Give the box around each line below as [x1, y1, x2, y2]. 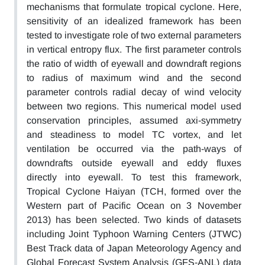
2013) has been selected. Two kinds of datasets [27, 215, 241, 225]
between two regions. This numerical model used [27, 101, 241, 111]
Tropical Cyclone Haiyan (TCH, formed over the [27, 186, 241, 196]
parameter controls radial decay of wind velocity [27, 87, 241, 97]
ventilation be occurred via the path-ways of [27, 144, 241, 154]
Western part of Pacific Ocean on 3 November [27, 201, 241, 211]
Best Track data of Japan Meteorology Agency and [27, 243, 241, 253]
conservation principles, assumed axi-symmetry [27, 115, 241, 125]
